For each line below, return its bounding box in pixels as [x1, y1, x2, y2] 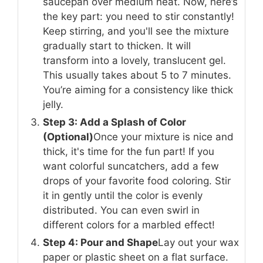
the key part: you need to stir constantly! [43, 11, 234, 22]
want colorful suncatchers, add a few [43, 160, 219, 172]
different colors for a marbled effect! [43, 219, 215, 231]
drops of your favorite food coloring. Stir [43, 175, 231, 187]
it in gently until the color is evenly [43, 190, 203, 201]
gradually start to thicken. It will [43, 40, 191, 52]
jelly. [43, 99, 63, 110]
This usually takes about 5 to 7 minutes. [43, 69, 231, 81]
